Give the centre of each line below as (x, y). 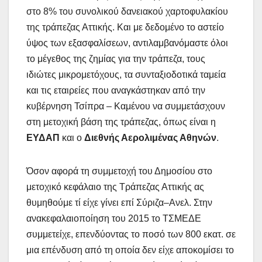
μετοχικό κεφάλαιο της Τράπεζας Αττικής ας (115, 187)
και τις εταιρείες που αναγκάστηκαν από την (116, 90)
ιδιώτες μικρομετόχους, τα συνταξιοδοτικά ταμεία (126, 74)
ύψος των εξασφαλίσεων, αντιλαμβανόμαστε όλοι (127, 43)
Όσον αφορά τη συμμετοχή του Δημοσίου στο (119, 171)
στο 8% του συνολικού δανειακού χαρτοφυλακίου (127, 11)
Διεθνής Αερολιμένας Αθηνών (150, 137)
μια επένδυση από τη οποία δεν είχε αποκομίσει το (130, 250)
